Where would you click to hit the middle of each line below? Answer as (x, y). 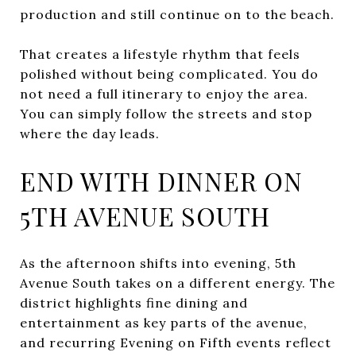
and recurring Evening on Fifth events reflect (176, 342)
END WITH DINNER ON (161, 180)
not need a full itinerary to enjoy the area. (164, 93)
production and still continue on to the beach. (177, 14)
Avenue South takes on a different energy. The (178, 282)
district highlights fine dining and (134, 302)
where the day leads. (90, 133)
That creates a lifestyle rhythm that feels (160, 54)
